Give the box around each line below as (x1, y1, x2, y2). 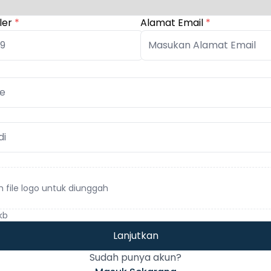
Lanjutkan (113, 228, 158, 243)
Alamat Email (140, 15, 206, 30)
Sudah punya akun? (90, 250, 181, 264)
